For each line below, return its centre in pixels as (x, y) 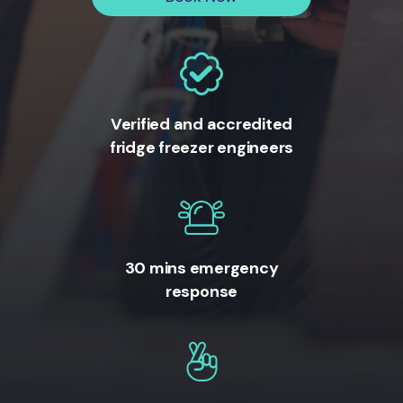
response (201, 292)
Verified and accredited (201, 124)
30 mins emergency (201, 269)
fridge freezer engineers (201, 148)
